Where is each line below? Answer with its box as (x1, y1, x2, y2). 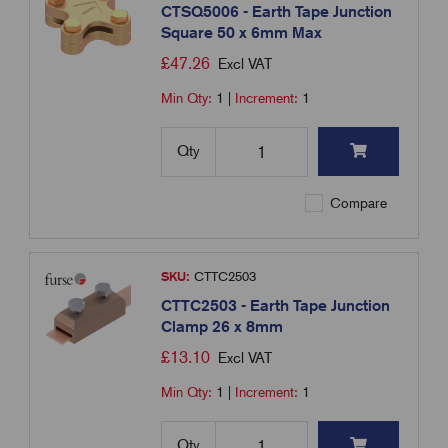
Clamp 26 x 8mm (161, 317, 284, 337)
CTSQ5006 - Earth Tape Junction (161, 2, 393, 22)
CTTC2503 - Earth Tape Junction (161, 296, 391, 316)
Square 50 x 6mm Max (161, 23, 323, 43)
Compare (326, 195, 388, 212)
